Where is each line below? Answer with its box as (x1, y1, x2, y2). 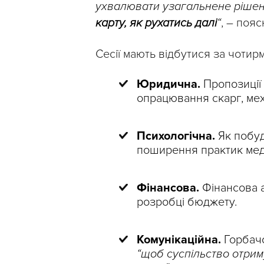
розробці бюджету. (137, 195, 237, 210)
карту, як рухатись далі (95, 16, 217, 31)
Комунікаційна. (137, 233, 221, 247)
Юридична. (137, 77, 200, 92)
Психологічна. (137, 129, 215, 144)
